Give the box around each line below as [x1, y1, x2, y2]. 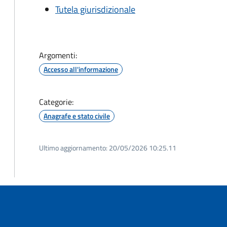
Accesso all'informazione [44, 64, 118, 74]
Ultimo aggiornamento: [39, 142, 107, 153]
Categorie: [39, 96, 73, 108]
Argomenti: [39, 49, 77, 61]
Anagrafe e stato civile [44, 110, 110, 121]
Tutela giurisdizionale [55, 3, 135, 16]
